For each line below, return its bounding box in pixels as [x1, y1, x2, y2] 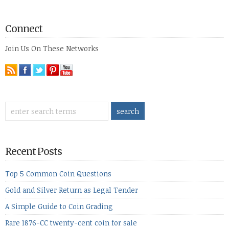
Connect [5, 23, 42, 35]
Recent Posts [5, 146, 62, 157]
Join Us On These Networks [5, 43, 99, 53]
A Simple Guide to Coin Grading [5, 201, 113, 211]
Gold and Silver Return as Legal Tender [5, 185, 138, 195]
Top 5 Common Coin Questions [5, 169, 111, 178]
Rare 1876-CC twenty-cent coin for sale [5, 218, 137, 227]
